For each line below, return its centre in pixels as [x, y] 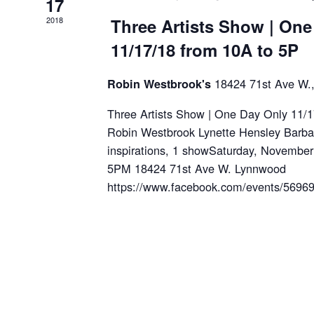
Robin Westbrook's [161, 83]
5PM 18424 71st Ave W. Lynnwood [200, 168]
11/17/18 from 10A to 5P [205, 49]
